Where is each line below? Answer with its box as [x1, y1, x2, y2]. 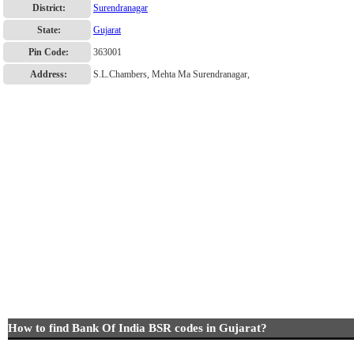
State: [36, 24, 61, 36]
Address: [30, 69, 67, 80]
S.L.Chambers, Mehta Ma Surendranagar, [93, 69, 250, 80]
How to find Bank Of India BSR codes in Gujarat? [8, 322, 267, 334]
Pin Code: [28, 47, 69, 58]
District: [32, 2, 66, 13]
